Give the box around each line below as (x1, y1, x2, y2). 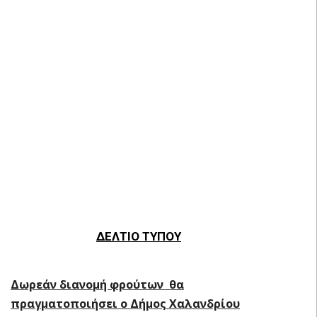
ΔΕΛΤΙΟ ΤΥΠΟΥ (96, 229, 181, 243)
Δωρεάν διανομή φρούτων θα (11, 276, 184, 292)
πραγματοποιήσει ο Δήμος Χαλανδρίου (11, 295, 240, 311)
